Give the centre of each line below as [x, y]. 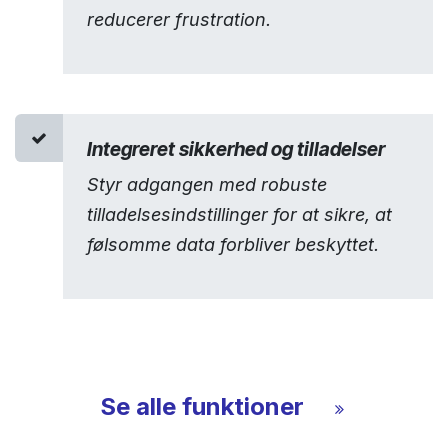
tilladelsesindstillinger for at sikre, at [239, 215]
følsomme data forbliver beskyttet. [233, 245]
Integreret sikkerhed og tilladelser [236, 149]
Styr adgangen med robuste [207, 185]
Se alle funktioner [213, 407]
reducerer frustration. [179, 20]
